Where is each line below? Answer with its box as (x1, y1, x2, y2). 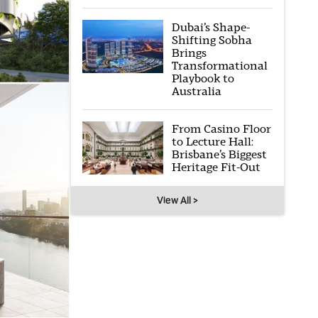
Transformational (171, 59, 268, 72)
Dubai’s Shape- (171, 21, 250, 34)
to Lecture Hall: (171, 135, 253, 148)
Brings (171, 46, 207, 60)
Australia (171, 84, 221, 98)
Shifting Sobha (171, 33, 252, 47)
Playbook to (171, 72, 234, 85)
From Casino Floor (171, 122, 271, 136)
